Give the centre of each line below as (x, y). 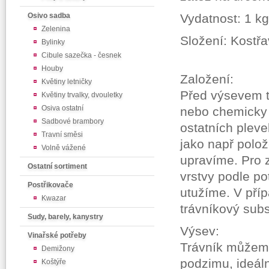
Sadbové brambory (73, 121)
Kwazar (54, 198)
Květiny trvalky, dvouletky (82, 95)
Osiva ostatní (62, 108)
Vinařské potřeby (57, 235)
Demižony (58, 249)
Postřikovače (50, 185)
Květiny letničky (67, 82)
